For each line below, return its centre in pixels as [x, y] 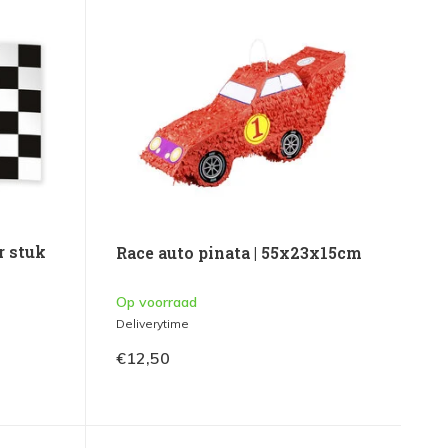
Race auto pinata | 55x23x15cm [238, 253]
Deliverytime [152, 324]
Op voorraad [156, 302]
